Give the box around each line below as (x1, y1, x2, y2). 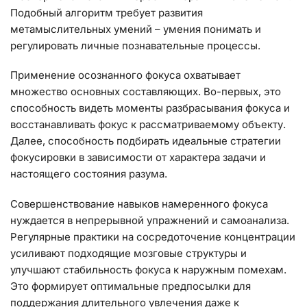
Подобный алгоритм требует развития (10, 5, 203, 19)
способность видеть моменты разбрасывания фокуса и (10, 101, 290, 115)
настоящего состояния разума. (10, 167, 167, 181)
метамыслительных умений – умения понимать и (10, 22, 261, 36)
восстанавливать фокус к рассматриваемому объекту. (10, 118, 286, 132)
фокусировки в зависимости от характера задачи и (10, 151, 266, 164)
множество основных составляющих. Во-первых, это (10, 85, 281, 99)
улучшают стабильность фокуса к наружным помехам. (10, 262, 286, 276)
